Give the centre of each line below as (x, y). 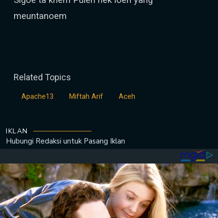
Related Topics (42, 77)
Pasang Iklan (104, 141)
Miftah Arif (86, 97)
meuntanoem (40, 16)
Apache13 (37, 97)
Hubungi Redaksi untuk (44, 141)
